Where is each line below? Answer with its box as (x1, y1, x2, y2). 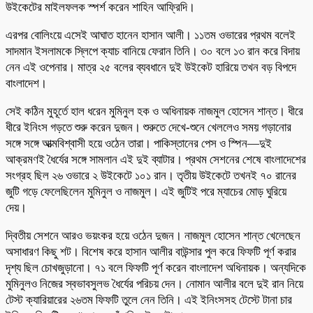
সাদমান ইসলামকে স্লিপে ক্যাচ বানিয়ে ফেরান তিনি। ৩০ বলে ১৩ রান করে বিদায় (6, 44, 300, 58)
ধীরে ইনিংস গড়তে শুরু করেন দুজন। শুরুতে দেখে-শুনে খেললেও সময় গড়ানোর (6, 120, 291, 134)
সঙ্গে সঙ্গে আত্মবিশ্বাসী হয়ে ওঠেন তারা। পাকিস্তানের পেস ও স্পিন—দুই (6, 136, 272, 150)
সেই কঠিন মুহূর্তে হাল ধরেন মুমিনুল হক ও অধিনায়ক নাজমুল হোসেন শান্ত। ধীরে (6, 104, 303, 118)
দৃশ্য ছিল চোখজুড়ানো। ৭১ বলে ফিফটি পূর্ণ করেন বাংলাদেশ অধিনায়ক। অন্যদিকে (6, 261, 306, 275)
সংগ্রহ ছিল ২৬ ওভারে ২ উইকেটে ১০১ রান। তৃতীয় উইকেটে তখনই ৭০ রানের (6, 168, 296, 182)
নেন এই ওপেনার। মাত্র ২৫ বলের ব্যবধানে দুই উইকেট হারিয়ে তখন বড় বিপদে (6, 60, 296, 74)
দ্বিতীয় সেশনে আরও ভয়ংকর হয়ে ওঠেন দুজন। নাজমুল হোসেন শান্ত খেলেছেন (6, 228, 300, 242)
